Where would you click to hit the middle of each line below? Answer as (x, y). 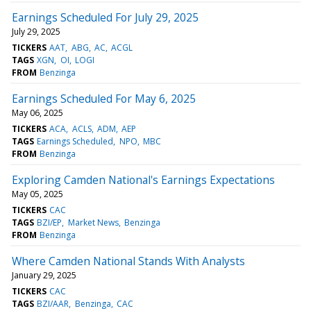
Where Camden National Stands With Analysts (128, 261)
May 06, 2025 (37, 112)
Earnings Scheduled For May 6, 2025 (104, 98)
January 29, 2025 (44, 275)
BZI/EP (50, 222)
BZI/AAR (53, 303)
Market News (93, 222)
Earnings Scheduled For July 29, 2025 (105, 17)
